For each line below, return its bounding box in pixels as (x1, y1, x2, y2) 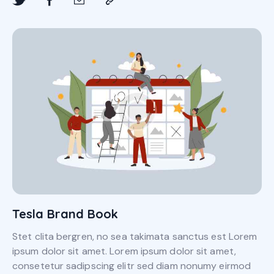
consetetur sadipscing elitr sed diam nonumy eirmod (12, 259, 251, 273)
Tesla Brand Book (12, 206, 118, 222)
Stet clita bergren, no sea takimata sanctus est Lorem (12, 230, 257, 243)
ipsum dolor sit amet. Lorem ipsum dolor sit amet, (12, 245, 236, 258)
